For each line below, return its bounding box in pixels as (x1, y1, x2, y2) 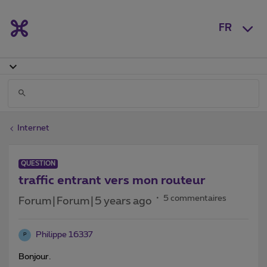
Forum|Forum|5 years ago (18, 195, 152, 207)
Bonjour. (18, 252, 51, 261)
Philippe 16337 (36, 230, 93, 239)
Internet (17, 123, 49, 132)
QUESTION (21, 160, 55, 167)
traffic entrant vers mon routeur (18, 174, 206, 187)
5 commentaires (163, 194, 226, 203)
